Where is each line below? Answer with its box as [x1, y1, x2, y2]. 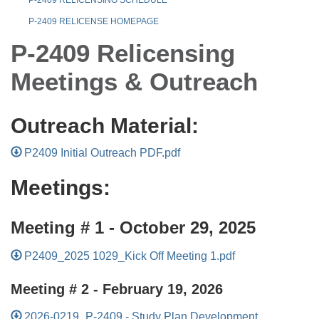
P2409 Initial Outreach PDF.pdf [24, 146, 181, 159]
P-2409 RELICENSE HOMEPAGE [28, 16, 159, 26]
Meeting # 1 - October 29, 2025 [11, 217, 256, 237]
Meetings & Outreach [11, 67, 258, 95]
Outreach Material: [11, 113, 199, 137]
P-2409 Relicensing [11, 38, 235, 67]
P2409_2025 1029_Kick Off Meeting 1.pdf [24, 249, 236, 262]
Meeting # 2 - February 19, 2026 [11, 281, 223, 297]
